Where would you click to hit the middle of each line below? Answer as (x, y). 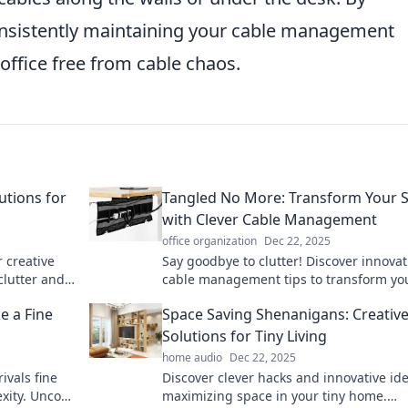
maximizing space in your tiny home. (275, 395)
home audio (192, 357)
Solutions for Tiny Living (245, 336)
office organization (209, 240)
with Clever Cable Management (270, 219)
